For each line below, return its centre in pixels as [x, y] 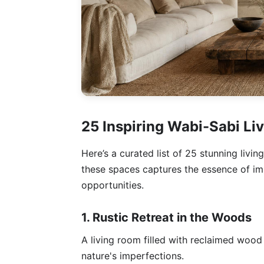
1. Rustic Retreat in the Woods [166, 217]
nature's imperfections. [133, 255]
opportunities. [113, 185]
